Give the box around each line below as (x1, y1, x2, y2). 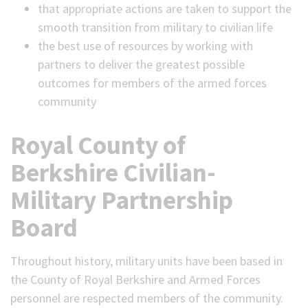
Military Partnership (10, 184, 233, 216)
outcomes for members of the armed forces (38, 75, 267, 91)
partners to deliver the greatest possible (38, 56, 245, 72)
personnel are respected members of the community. (10, 290, 283, 306)
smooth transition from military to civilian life (38, 19, 273, 35)
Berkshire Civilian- (10, 157, 216, 188)
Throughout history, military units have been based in (10, 253, 283, 269)
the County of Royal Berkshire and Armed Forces (10, 272, 261, 287)
